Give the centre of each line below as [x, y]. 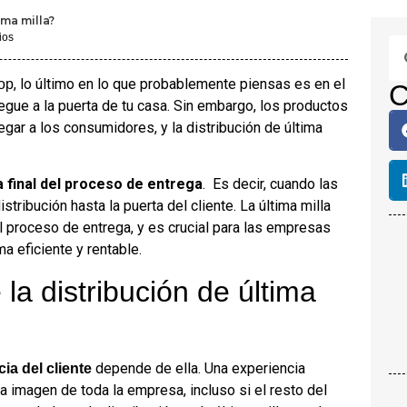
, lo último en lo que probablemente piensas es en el [179, 84]
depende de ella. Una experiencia [199, 368]
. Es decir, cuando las [270, 184]
